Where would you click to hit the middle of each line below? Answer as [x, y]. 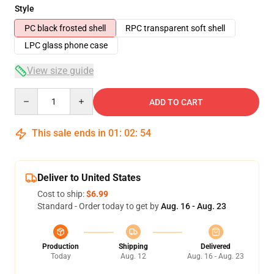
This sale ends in [69, 133]
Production [61, 246]
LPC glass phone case [66, 45]
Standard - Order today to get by [99, 206]
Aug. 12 [133, 256]
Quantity [31, 94]
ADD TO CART [176, 102]
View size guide [60, 71]
